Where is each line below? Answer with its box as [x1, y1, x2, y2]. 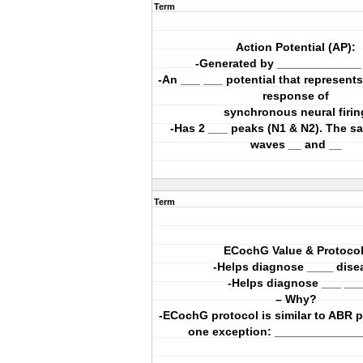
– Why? [275, 293, 317, 305]
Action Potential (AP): [236, 41, 356, 53]
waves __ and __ [250, 138, 342, 151]
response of [263, 89, 329, 102]
